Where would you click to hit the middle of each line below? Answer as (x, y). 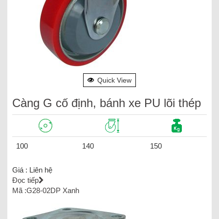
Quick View (114, 80)
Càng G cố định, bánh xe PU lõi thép (107, 103)
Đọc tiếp (25, 180)
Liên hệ (41, 170)
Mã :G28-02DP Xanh (46, 190)
